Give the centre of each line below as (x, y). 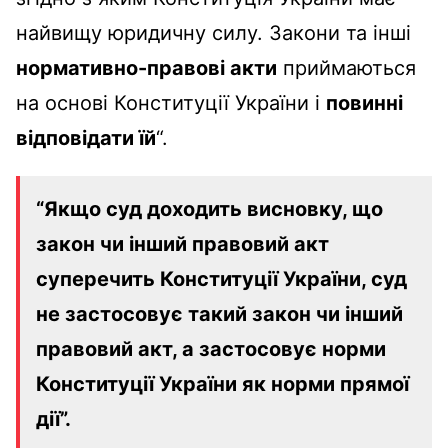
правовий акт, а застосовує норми (211, 348)
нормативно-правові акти (146, 67)
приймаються (346, 67)
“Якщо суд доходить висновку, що (209, 208)
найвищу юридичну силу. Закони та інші (213, 32)
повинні (364, 102)
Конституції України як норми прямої (222, 383)
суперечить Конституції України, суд (221, 278)
